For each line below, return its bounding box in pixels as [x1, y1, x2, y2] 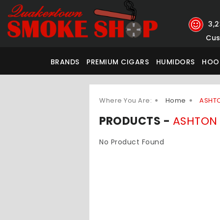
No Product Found [99, 137, 164, 147]
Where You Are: [99, 96, 152, 105]
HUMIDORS [156, 57, 195, 67]
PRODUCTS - [99, 113, 173, 129]
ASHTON [172, 113, 218, 129]
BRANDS [50, 57, 80, 67]
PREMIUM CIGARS [86, 57, 149, 67]
